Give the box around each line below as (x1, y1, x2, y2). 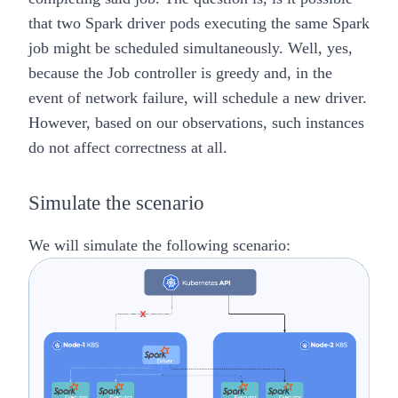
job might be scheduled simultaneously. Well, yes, (28, 39, 353, 58)
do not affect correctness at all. (28, 139, 227, 157)
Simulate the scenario (28, 192, 204, 215)
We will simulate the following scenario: (28, 236, 291, 255)
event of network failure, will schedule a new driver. (28, 89, 367, 107)
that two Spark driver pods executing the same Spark (28, 14, 370, 33)
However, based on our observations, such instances (28, 114, 364, 132)
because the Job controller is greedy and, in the (28, 64, 332, 83)
